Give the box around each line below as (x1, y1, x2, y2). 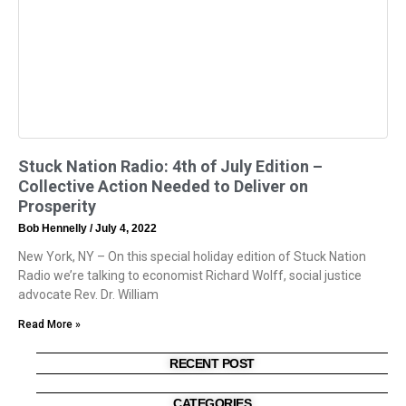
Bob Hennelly (18, 222, 90, 236)
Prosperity (18, 197, 96, 217)
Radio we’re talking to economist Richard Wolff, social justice (18, 268, 362, 284)
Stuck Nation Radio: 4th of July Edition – (18, 157, 323, 177)
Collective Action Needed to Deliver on (18, 177, 308, 197)
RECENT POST (169, 356, 255, 372)
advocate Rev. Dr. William (18, 287, 159, 303)
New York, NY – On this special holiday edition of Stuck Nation (18, 249, 366, 265)
